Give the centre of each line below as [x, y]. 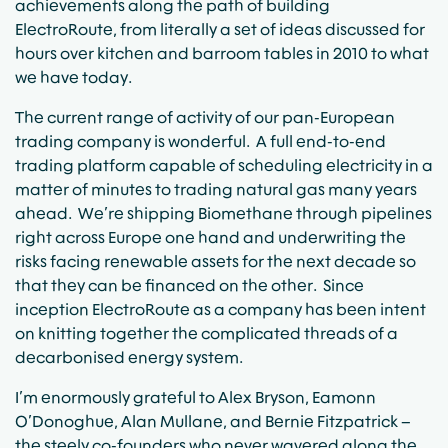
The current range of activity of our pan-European [205, 117]
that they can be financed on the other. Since [189, 285]
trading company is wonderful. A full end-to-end [200, 141]
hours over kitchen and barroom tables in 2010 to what [222, 53]
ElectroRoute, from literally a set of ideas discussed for [220, 29]
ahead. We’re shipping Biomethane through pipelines [223, 213]
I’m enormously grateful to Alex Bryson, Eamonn [195, 397]
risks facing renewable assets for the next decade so [215, 261]
